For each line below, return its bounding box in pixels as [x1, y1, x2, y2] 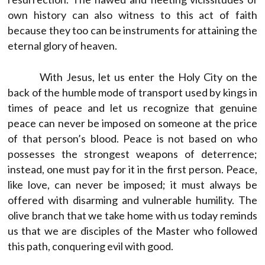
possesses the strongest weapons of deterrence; [8, 147, 257, 160]
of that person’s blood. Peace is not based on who [8, 131, 257, 145]
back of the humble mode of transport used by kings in [8, 85, 257, 99]
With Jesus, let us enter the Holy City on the [40, 70, 257, 83]
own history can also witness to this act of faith [8, 8, 257, 21]
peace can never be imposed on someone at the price [8, 116, 257, 130]
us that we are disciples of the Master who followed [8, 224, 257, 237]
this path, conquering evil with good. [8, 239, 173, 253]
